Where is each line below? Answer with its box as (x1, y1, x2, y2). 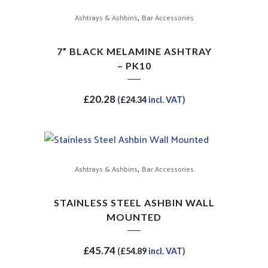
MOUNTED (106, 211, 162, 223)
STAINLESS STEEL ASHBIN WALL (53, 196, 215, 208)
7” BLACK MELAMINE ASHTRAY (56, 45, 212, 57)
